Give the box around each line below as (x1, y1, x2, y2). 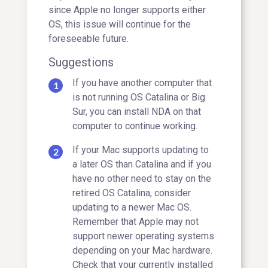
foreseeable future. (48, 32, 129, 44)
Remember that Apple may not (72, 216, 199, 228)
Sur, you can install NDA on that (72, 106, 201, 118)
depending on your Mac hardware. (72, 245, 212, 257)
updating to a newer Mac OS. (72, 202, 191, 214)
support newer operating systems (72, 230, 214, 242)
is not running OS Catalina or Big (72, 92, 205, 103)
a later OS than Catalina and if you (72, 159, 211, 170)
